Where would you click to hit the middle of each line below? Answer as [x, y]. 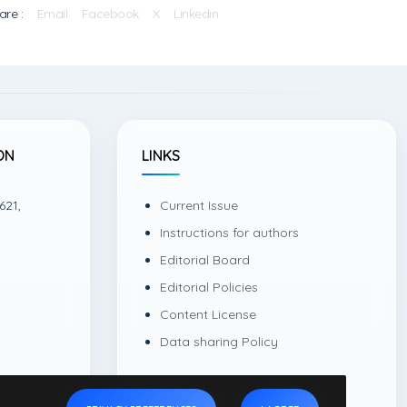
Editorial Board [204, 260]
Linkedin [196, 14]
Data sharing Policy [218, 342]
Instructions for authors [229, 233]
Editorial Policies [208, 287]
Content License [208, 314]
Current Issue [199, 205]
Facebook [110, 14]
